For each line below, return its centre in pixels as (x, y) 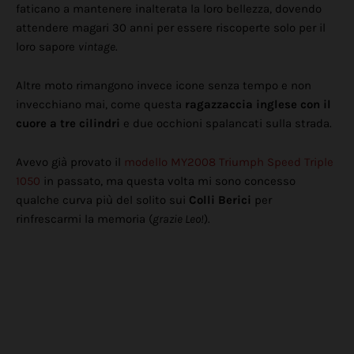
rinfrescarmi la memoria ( (84, 219)
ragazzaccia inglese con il (258, 105)
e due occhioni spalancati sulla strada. (226, 124)
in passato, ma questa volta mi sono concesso (168, 181)
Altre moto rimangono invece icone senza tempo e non (164, 86)
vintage (97, 47)
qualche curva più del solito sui (102, 200)
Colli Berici (222, 200)
